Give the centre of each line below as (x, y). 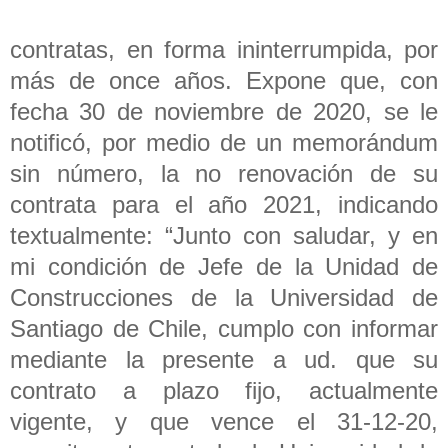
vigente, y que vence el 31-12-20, (224, 421)
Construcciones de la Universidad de (224, 297)
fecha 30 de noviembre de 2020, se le (224, 111)
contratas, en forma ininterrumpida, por (224, 49)
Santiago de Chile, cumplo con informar (224, 328)
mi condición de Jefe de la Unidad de (224, 266)
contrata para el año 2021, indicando (224, 204)
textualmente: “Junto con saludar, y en (224, 235)
